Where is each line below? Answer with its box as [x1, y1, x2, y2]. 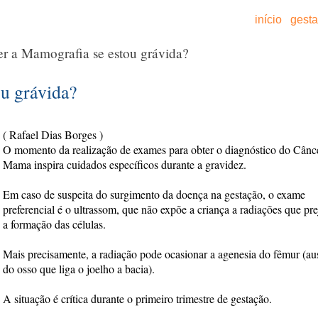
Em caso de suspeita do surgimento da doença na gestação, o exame [3, 187, 305, 202]
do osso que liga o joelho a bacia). [3, 261, 155, 276]
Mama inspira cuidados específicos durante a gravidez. [3, 157, 246, 172]
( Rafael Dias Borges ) [3, 127, 103, 142]
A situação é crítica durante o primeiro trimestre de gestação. [3, 291, 272, 306]
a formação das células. [3, 216, 106, 231]
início [252, 13, 285, 26]
